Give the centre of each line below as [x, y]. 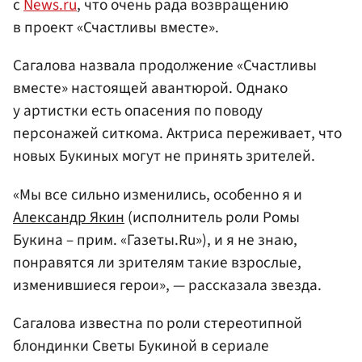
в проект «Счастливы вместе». [116, 28]
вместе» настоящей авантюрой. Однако [150, 88]
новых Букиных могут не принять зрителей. [164, 156]
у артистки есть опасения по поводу [138, 111]
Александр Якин [69, 217]
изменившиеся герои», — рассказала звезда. [167, 285]
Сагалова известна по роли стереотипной [158, 323]
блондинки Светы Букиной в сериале [141, 345]
